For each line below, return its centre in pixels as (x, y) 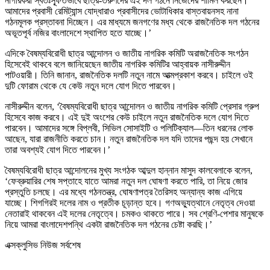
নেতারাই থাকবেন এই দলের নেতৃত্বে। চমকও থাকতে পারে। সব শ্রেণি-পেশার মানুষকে (134, 213)
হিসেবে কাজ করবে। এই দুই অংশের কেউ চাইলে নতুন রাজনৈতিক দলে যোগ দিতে (127, 117)
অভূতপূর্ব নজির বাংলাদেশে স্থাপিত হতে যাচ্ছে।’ (78, 33)
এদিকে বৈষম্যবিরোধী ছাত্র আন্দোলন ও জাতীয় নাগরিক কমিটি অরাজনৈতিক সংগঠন (127, 53)
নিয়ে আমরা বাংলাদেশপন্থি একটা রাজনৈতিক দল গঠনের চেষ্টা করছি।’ (108, 224)
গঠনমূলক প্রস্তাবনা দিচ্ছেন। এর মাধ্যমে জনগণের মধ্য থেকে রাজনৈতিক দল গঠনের (132, 22)
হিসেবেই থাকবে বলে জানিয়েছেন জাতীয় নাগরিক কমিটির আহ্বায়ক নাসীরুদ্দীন (118, 64)
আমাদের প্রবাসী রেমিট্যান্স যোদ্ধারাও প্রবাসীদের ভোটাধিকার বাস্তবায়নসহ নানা (122, 11)
